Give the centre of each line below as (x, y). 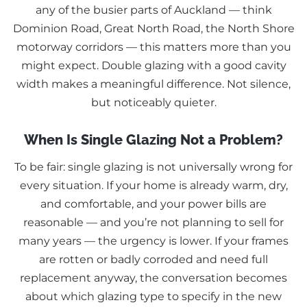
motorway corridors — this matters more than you (153, 47)
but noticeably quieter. (153, 103)
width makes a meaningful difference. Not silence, (153, 84)
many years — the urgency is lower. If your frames (153, 241)
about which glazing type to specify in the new (153, 297)
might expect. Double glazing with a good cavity (153, 66)
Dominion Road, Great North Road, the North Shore (153, 29)
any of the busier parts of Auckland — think (153, 10)
